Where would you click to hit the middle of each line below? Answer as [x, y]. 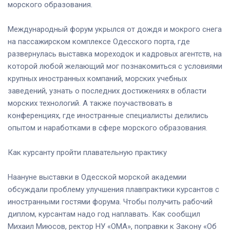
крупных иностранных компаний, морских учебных [97, 78]
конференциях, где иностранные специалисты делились [108, 115]
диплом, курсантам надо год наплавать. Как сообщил [104, 214]
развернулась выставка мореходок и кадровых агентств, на [115, 54]
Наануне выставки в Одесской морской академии [97, 177]
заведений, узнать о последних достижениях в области [107, 91]
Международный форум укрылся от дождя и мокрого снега [115, 29]
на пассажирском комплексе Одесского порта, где [99, 41]
